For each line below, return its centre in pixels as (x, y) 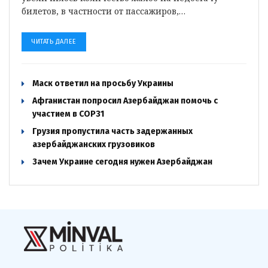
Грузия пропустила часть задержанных (112, 131)
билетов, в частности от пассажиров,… (103, 11)
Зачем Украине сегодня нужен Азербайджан (122, 162)
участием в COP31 (68, 114)
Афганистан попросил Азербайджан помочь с (125, 101)
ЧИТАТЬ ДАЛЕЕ (54, 42)
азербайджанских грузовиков (94, 144)
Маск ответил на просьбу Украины (103, 83)
